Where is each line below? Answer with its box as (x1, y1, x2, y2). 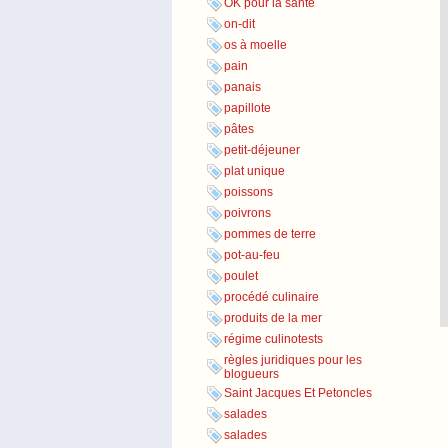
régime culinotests (224, 332, 323, 347)
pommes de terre (224, 227, 316, 242)
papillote (224, 101, 271, 116)
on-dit (224, 17, 255, 32)
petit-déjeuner (224, 143, 300, 158)
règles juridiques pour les (224, 353, 362, 368)
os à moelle (224, 38, 287, 53)
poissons (224, 185, 273, 200)
